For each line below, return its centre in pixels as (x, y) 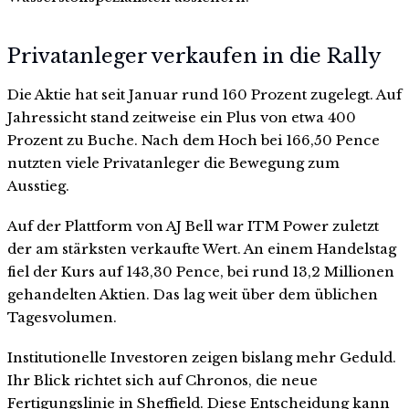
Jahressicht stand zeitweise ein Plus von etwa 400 (182, 118)
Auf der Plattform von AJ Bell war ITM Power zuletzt (193, 225)
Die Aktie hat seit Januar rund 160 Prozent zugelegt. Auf (204, 95)
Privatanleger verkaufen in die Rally (194, 57)
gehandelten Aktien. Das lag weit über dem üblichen (193, 294)
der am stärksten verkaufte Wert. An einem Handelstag (202, 248)
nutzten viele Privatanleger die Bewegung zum (173, 163)
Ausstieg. (38, 186)
